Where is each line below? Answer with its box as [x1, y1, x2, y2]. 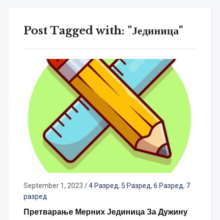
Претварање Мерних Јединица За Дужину [23, 206, 188, 217]
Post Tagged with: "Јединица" [23, 24, 183, 37]
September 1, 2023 [23, 181, 83, 190]
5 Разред [121, 181, 151, 190]
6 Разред [153, 181, 183, 190]
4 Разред [88, 181, 118, 190]
